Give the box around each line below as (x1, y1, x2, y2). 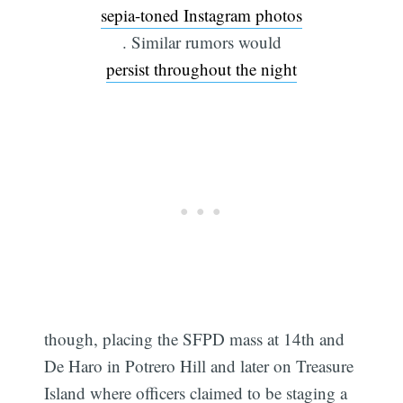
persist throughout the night (106, 58, 297, 81)
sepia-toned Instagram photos (101, 4, 302, 27)
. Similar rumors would (121, 31, 282, 54)
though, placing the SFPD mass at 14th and (44, 327, 345, 351)
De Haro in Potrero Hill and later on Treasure (44, 354, 354, 378)
